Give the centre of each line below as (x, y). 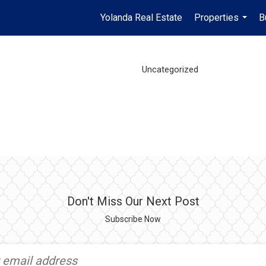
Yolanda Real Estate (141, 18)
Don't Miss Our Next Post (133, 201)
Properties (216, 18)
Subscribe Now (133, 219)
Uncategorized (170, 69)
